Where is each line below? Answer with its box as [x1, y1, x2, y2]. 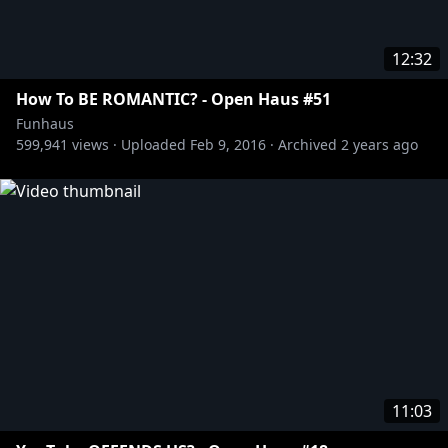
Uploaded [121, 135, 186, 154]
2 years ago [341, 135, 418, 154]
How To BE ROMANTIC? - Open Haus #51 [16, 88, 331, 110]
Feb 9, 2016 [190, 135, 266, 154]
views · [68, 135, 117, 154]
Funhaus [16, 114, 74, 133]
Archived [278, 135, 337, 154]
